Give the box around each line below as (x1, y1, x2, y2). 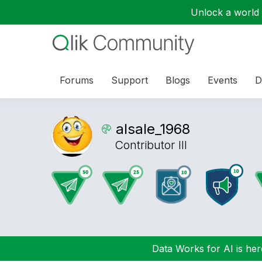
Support (111, 74, 148, 86)
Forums (60, 74, 94, 86)
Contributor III (115, 138, 187, 152)
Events (208, 74, 237, 86)
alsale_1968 (116, 120, 190, 137)
